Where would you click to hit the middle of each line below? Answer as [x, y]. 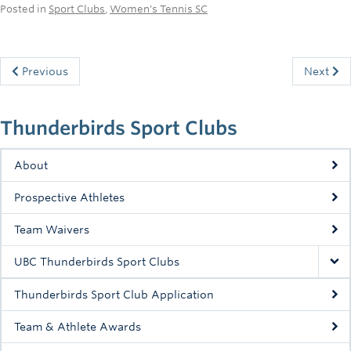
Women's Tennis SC [159, 9]
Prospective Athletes [69, 197]
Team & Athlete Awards [78, 326]
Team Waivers [52, 229]
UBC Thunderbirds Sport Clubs [97, 261]
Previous [43, 71]
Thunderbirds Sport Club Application [114, 294]
